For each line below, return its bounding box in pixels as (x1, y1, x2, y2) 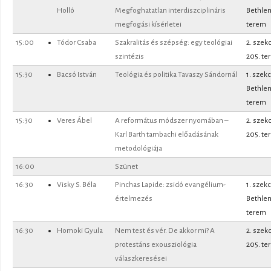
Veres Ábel (57, 116, 92, 125)
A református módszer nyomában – (115, 116, 228, 125)
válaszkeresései (115, 254, 167, 263)
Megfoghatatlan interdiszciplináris (115, 6, 226, 15)
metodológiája (115, 144, 162, 153)
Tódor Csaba (57, 38, 96, 47)
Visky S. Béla (57, 180, 96, 189)
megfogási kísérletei (115, 20, 181, 29)
